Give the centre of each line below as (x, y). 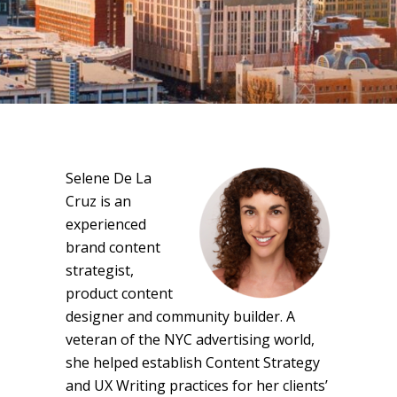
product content (119, 293)
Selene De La (109, 178)
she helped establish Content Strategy (193, 362)
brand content (113, 247)
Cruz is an (98, 201)
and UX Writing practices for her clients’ (197, 385)
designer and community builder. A (180, 316)
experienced (106, 224)
